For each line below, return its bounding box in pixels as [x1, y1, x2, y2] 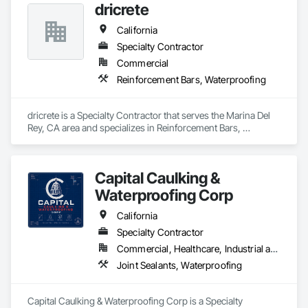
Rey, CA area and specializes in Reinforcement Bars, [27, 122, 241, 133]
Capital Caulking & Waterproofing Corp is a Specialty [27, 295, 243, 307]
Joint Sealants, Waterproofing [117, 259, 243, 271]
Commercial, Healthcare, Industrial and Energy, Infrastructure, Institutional [270, 243, 278, 254]
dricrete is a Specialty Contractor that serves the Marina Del [27, 109, 270, 121]
